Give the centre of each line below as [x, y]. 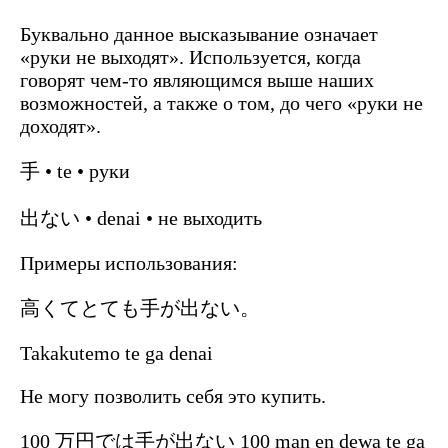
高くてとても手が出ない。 [140, 307]
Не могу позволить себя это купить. [173, 395]
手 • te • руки [75, 170]
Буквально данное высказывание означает [199, 33]
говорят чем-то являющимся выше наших [197, 79]
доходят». [60, 125]
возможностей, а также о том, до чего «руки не [221, 102]
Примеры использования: [129, 262]
